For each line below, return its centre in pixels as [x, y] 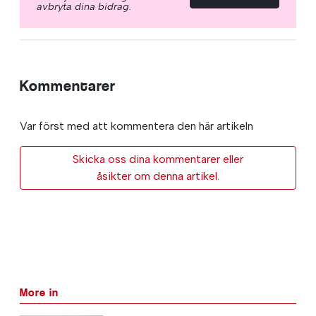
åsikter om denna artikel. [158, 176]
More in [39, 292]
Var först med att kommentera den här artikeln [136, 126]
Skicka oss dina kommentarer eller [158, 159]
